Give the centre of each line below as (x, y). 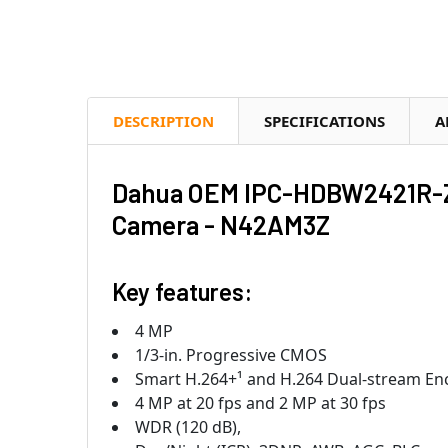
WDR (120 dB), (188, 426)
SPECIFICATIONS (324, 120)
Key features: (182, 291)
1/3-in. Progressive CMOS (231, 354)
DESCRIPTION (163, 120)
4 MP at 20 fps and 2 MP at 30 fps (260, 402)
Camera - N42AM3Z (221, 224)
